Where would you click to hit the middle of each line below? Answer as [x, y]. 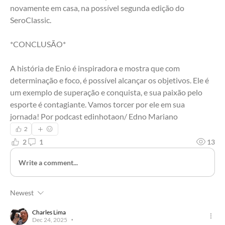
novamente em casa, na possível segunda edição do [97, 8]
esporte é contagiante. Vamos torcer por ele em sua [97, 104]
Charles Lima [49, 212]
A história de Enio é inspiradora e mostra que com [95, 68]
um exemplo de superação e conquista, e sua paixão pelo [106, 92]
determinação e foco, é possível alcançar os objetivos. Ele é [109, 80]
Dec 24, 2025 [50, 220]
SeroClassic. [31, 20]
